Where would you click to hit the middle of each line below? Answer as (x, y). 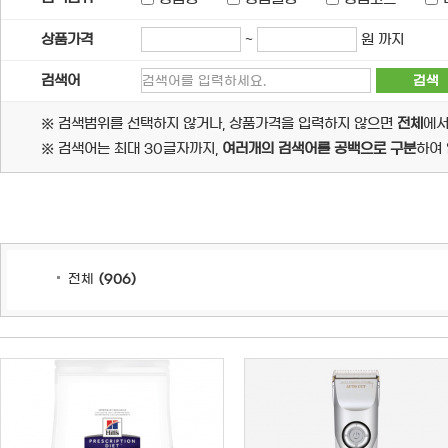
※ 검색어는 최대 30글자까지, (131, 148)
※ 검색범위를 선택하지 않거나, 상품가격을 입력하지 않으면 (219, 123)
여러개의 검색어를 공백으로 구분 (319, 148)
